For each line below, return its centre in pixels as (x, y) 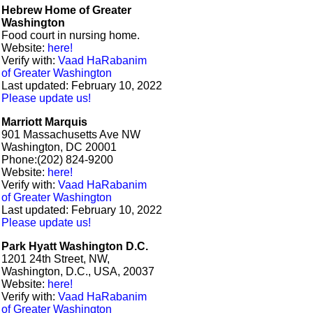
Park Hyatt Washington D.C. (75, 246)
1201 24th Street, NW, (56, 259)
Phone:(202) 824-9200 (57, 160)
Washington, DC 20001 (59, 147)
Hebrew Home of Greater (66, 10)
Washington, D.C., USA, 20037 (78, 271)
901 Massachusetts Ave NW (71, 134)
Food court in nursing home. (71, 35)
